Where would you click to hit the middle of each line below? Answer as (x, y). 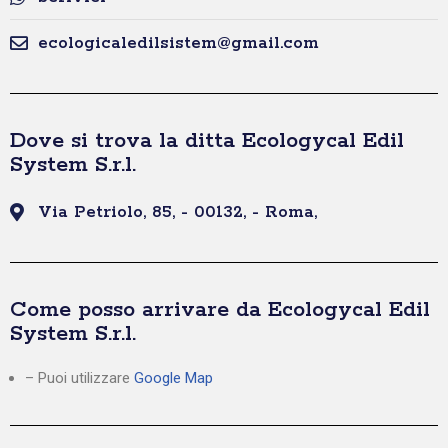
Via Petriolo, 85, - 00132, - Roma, (177, 212)
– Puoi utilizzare (79, 378)
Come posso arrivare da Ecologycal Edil (220, 310)
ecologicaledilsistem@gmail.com (178, 43)
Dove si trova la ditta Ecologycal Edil (207, 141)
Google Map (173, 378)
